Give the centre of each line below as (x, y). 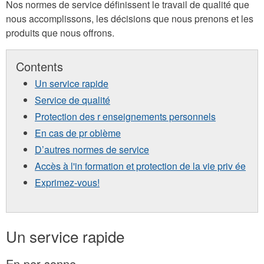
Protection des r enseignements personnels (125, 117)
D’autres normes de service (92, 150)
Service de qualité (72, 100)
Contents (39, 66)
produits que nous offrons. (60, 33)
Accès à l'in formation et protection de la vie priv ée (140, 166)
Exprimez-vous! (67, 183)
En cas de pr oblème (78, 133)
